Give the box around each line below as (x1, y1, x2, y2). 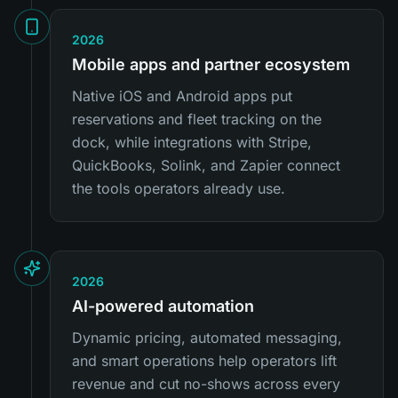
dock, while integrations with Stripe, (72, 133, 312, 151)
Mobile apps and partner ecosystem (72, 55, 350, 74)
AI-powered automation (72, 297, 254, 315)
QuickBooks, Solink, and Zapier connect (72, 156, 340, 174)
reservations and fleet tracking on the (72, 110, 322, 128)
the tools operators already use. (72, 179, 285, 197)
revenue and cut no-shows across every (72, 375, 340, 393)
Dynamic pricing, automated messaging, (72, 329, 342, 346)
